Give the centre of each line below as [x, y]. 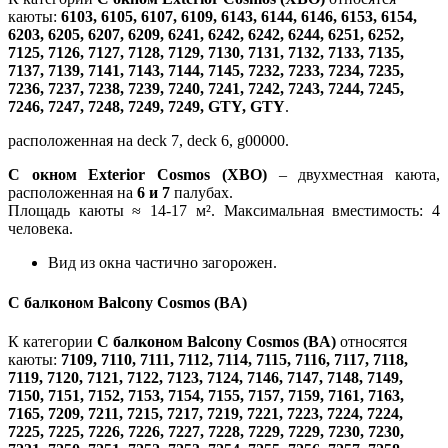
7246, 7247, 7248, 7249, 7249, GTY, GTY [146, 107]
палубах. [201, 193]
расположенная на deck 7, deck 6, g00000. [148, 141]
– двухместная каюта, [353, 175]
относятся [371, 341]
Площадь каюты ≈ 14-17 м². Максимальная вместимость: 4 [224, 211]
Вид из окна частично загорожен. [162, 263]
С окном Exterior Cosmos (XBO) [137, 175]
